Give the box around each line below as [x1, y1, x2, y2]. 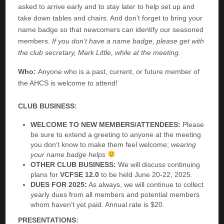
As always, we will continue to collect [87, 180, 204, 188]
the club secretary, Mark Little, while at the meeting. [18, 48, 181, 56]
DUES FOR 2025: [30, 180, 87, 188]
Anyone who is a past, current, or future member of [38, 67, 200, 75]
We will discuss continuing [116, 160, 200, 168]
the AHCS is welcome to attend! [18, 78, 118, 87]
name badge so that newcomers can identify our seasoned [18, 25, 204, 33]
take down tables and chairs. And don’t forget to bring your [18, 13, 203, 22]
